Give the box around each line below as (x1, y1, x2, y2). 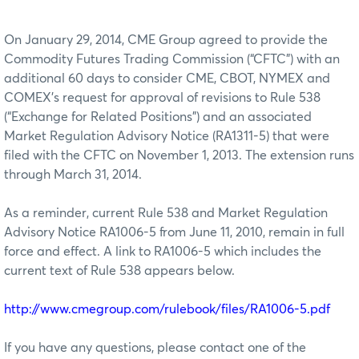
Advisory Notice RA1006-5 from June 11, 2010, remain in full (4, 225, 345, 239)
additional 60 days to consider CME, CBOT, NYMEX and (4, 71, 330, 85)
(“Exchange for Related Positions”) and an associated (4, 110, 312, 123)
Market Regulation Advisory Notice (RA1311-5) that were (4, 129, 329, 143)
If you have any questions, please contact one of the (4, 341, 306, 354)
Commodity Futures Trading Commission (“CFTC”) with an (4, 52, 340, 66)
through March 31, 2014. (4, 167, 142, 181)
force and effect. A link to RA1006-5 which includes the (4, 244, 321, 258)
